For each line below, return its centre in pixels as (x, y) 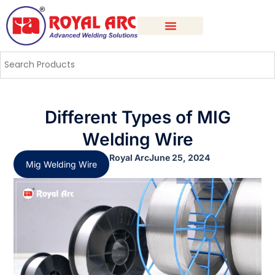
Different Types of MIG (137, 117)
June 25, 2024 (180, 157)
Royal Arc (130, 157)
